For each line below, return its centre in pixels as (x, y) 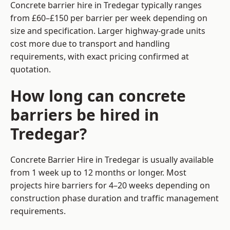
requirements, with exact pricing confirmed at (100, 57)
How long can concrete (98, 96)
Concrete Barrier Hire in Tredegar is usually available (112, 160)
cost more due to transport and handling (90, 44)
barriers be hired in (85, 115)
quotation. (31, 70)
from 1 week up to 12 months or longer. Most (98, 173)
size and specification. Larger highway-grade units (108, 31)
